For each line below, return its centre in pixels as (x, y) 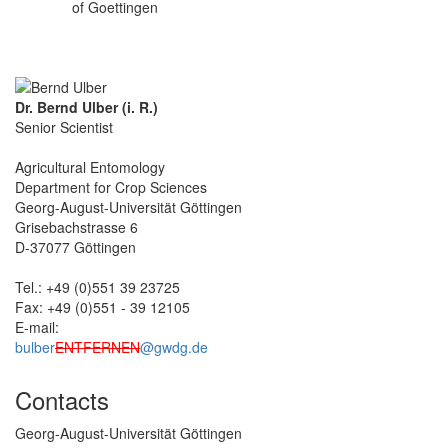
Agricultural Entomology (90, 166)
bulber (35, 346)
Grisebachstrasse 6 (76, 226)
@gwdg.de (174, 346)
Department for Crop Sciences (111, 186)
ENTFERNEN (97, 346)
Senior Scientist (64, 126)
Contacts (62, 399)
